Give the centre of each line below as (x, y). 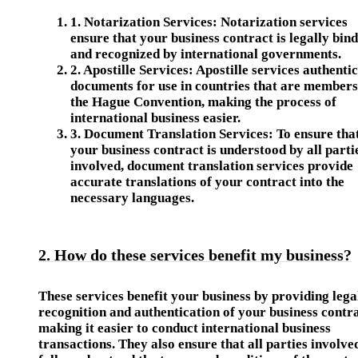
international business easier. (155, 118)
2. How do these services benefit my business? (195, 255)
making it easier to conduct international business (185, 328)
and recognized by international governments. (206, 54)
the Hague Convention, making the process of (203, 102)
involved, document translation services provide (212, 166)
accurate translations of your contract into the (207, 182)
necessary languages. (132, 198)
